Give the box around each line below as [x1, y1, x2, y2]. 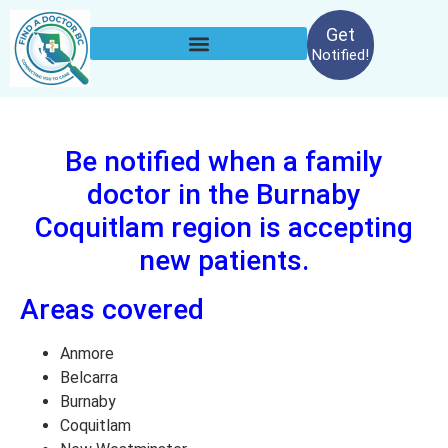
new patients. [139, 244, 309, 277]
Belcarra [60, 368, 118, 387]
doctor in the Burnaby [87, 178, 361, 211]
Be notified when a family [65, 145, 383, 178]
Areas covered [20, 293, 204, 326]
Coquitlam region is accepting [35, 211, 413, 244]
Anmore [60, 344, 114, 363]
